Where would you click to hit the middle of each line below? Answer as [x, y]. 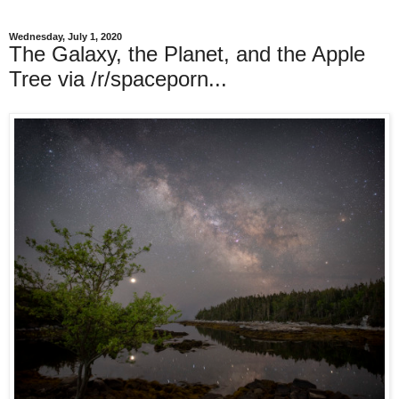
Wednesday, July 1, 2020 [65, 37]
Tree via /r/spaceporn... [118, 79]
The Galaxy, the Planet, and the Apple [187, 54]
